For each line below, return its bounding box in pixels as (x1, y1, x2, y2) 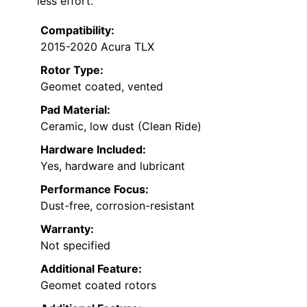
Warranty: (40, 221, 94, 236)
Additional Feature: (40, 261, 142, 275)
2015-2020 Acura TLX (40, 39, 154, 53)
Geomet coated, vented (40, 79, 163, 93)
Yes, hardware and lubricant (40, 158, 185, 173)
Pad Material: (40, 102, 110, 116)
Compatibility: (40, 23, 114, 37)
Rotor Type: (40, 62, 103, 77)
